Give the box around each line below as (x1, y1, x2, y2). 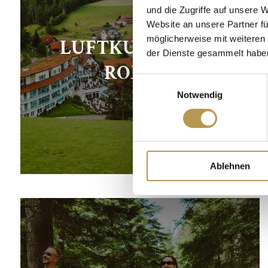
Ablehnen (210, 161, 250, 172)
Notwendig (176, 89, 223, 100)
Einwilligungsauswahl (132, 75, 216, 86)
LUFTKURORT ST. (60, 35, 220, 61)
